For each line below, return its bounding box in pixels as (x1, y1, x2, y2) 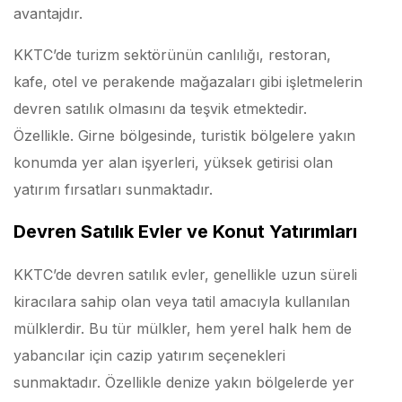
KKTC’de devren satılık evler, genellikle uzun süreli (13, 266, 357, 284)
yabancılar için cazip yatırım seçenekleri (13, 346, 285, 364)
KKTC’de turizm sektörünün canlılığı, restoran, (13, 46, 331, 64)
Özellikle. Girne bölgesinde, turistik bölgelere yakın (13, 127, 355, 144)
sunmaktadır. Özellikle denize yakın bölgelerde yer (13, 373, 354, 391)
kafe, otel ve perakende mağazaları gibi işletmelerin (13, 73, 363, 91)
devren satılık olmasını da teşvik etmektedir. (13, 100, 307, 118)
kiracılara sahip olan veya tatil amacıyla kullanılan (13, 293, 350, 310)
